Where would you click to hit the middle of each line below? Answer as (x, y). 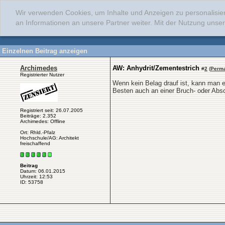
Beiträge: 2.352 (38, 116)
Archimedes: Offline (43, 121)
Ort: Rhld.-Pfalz (38, 132)
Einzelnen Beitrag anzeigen (45, 51)
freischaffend (35, 143)
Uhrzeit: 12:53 (36, 177)
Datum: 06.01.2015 (43, 171)
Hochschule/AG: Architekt (49, 138)
